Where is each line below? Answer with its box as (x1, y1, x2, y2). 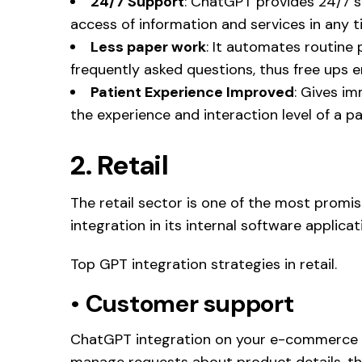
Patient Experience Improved (90, 82, 294, 102)
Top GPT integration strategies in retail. (70, 254, 337, 274)
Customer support (85, 287, 294, 319)
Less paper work (90, 36, 206, 57)
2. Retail (70, 146, 168, 183)
